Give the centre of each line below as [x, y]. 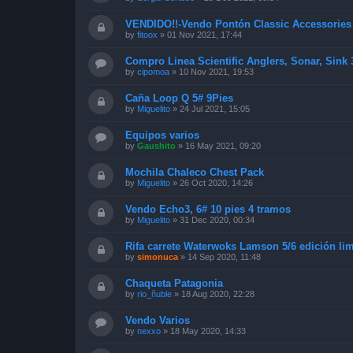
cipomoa [153, 71]
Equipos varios [162, 135]
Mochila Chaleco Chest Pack [195, 172]
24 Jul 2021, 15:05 [215, 108]
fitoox [147, 34]
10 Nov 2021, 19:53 [216, 71]
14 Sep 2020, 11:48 [224, 256]
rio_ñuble [154, 294]
